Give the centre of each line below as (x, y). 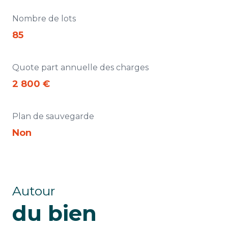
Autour (34, 191)
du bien (54, 213)
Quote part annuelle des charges (80, 67)
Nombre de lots (44, 18)
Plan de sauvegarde (53, 116)
